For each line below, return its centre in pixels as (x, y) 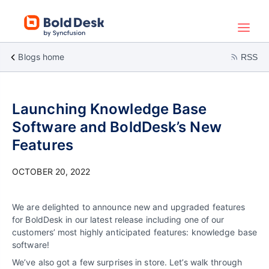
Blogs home (41, 57)
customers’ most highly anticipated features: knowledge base (134, 232)
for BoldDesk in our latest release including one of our (118, 219)
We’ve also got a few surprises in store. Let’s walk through (127, 262)
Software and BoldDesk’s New (117, 127)
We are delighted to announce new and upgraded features (129, 207)
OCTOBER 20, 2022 (51, 171)
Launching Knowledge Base (110, 109)
